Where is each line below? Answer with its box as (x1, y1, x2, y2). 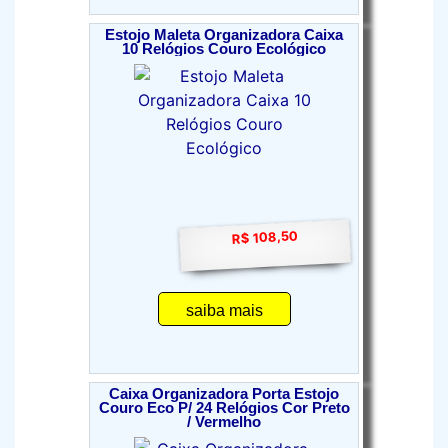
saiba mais (185, 302, 263, 319)
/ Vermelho (187, 414, 261, 430)
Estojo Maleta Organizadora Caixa (105, 27, 343, 43)
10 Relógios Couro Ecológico (122, 41, 326, 57)
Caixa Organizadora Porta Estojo (109, 386, 339, 402)
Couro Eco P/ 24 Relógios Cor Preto (98, 400, 350, 416)
